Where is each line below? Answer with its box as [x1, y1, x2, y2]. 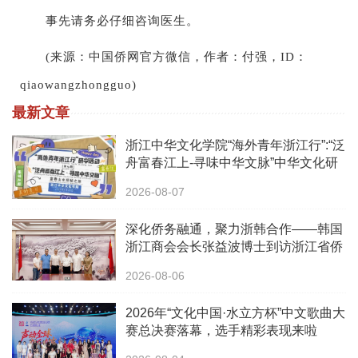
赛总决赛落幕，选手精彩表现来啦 [125, 324, 317, 338]
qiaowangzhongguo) [20, 78, 137, 92]
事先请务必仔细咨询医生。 [20, 14, 199, 28]
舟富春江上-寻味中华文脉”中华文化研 [125, 156, 338, 170]
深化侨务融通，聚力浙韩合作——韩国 [125, 222, 343, 237]
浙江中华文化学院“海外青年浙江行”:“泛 [125, 138, 345, 153]
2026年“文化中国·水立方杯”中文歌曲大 [125, 306, 345, 320]
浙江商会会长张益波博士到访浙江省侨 [125, 240, 343, 254]
